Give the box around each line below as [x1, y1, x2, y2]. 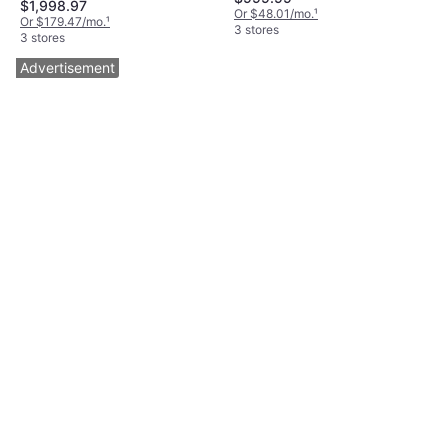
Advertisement [20, 58, 115, 76]
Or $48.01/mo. [234, 5, 314, 21]
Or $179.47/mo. [20, 13, 106, 29]
